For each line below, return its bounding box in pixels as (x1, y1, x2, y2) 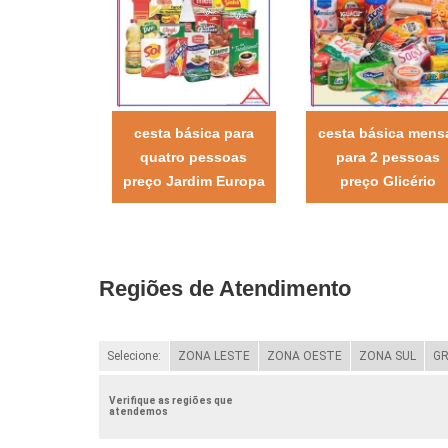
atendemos (108, 405, 168, 417)
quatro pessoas (140, 148, 248, 165)
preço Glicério (339, 172, 436, 189)
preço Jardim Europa (122, 172, 265, 189)
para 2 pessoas (335, 148, 440, 165)
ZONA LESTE (177, 348, 250, 363)
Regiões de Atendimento (98, 275, 351, 301)
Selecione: (106, 348, 161, 363)
